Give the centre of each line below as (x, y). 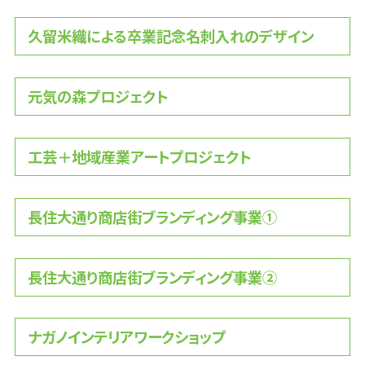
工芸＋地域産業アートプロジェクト (139, 156)
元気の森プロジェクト (97, 96)
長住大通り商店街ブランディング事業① (152, 216)
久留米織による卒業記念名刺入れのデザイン (170, 36)
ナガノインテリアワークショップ (126, 337)
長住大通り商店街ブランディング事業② (152, 277)
